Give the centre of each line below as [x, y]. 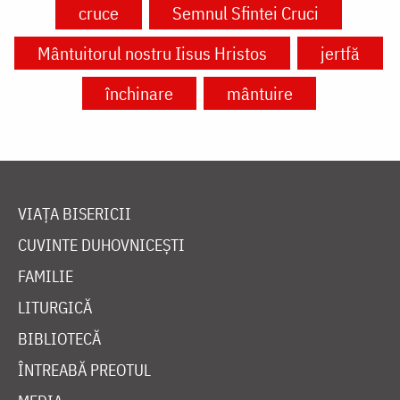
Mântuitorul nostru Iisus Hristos [152, 53]
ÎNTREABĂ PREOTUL [84, 370]
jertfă [340, 53]
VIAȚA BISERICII [75, 213]
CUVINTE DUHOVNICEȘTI [101, 245]
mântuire [259, 93]
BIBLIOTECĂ [59, 338]
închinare [139, 93]
